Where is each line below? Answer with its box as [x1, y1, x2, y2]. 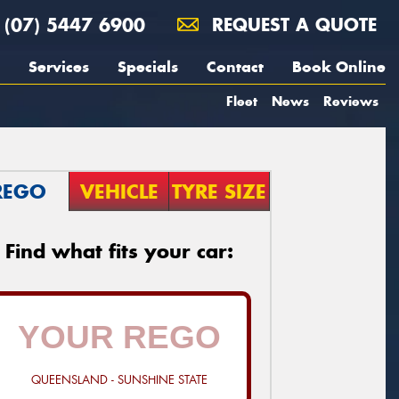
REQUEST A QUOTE [206, 13, 377, 36]
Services [28, 57, 89, 77]
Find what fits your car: [5, 239, 233, 264]
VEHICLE [79, 179, 159, 204]
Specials [118, 57, 178, 77]
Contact [207, 57, 264, 77]
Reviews [323, 93, 379, 110]
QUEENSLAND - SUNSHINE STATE [31, 371, 208, 387]
